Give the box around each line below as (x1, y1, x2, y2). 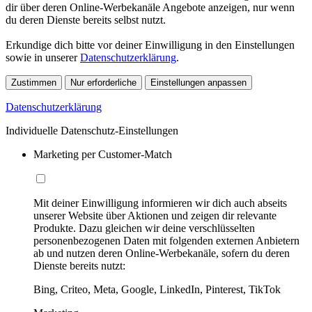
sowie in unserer (6, 52, 80, 64)
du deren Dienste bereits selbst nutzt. (6, 14, 166, 26)
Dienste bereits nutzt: (33, 260, 125, 272)
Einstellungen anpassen (150, 77, 247, 88)
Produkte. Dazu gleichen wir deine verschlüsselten (33, 222, 255, 235)
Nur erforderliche (70, 77, 136, 88)
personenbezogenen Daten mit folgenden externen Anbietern (33, 235, 299, 247)
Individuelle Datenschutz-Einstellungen (6, 125, 178, 137)
